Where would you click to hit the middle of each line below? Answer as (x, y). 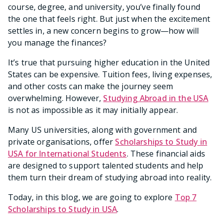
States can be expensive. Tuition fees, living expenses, (110, 74)
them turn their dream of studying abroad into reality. (110, 177)
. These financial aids (166, 153)
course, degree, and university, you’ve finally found (104, 7)
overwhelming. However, (56, 98)
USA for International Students (67, 153)
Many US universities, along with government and (103, 130)
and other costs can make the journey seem (91, 86)
